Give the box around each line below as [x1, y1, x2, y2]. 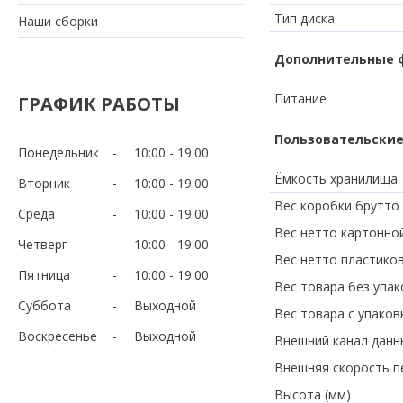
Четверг [18, 235, 67, 253]
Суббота [18, 296, 71, 314]
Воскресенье [18, 327, 97, 345]
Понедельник [18, 143, 99, 161]
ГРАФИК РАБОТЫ [18, 91, 180, 116]
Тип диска [274, 9, 335, 27]
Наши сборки [18, 12, 98, 30]
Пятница [18, 265, 70, 283]
